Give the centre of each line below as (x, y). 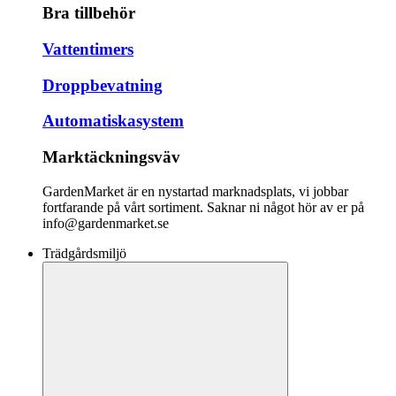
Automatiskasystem (113, 121)
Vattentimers (88, 49)
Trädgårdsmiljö (84, 253)
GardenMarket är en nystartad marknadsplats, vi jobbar (195, 191)
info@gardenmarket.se (106, 223)
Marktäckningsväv (111, 157)
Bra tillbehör (89, 13)
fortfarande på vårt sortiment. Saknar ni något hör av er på (203, 207)
